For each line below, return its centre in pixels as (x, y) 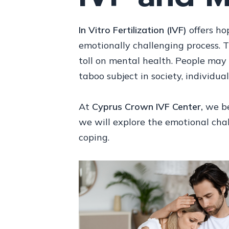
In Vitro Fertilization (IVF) (132, 30)
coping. (94, 137)
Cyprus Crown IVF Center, (147, 106)
